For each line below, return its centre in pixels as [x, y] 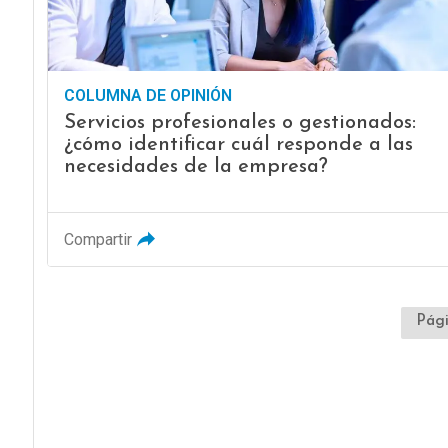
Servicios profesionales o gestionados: [239, 123]
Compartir [97, 240]
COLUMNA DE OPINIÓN [147, 96]
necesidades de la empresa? [195, 167]
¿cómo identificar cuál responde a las [238, 145]
